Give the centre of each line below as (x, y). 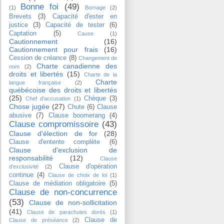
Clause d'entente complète (55, 142)
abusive (20, 115)
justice (18, 25)
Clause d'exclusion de (63, 150)
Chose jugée (29, 106)
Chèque (95, 98)
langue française (35, 82)
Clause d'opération (88, 166)
